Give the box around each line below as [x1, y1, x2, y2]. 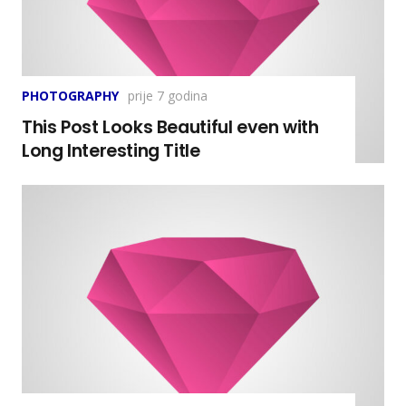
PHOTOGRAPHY [22, 87, 119, 105]
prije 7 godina [127, 87, 208, 105]
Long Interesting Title [22, 138, 200, 163]
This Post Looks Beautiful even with [22, 114, 319, 140]
